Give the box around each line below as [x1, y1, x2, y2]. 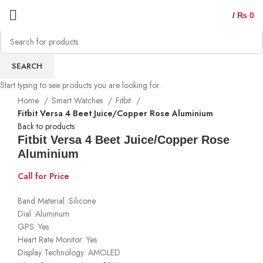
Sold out [18, 55, 46, 67]
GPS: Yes [18, 220, 49, 232]
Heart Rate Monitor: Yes [18, 233, 97, 245]
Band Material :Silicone [18, 194, 96, 207]
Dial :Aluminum [18, 207, 69, 220]
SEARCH [12, 60, 42, 72]
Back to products [18, 120, 75, 132]
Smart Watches [52, 94, 105, 106]
